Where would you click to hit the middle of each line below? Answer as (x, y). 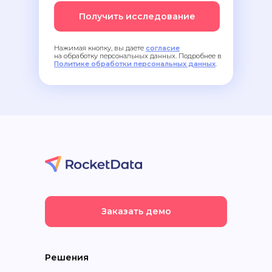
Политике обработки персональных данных (135, 64)
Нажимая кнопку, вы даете (100, 48)
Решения (67, 257)
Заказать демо (136, 211)
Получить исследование (137, 16)
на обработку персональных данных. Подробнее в (138, 56)
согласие (163, 48)
